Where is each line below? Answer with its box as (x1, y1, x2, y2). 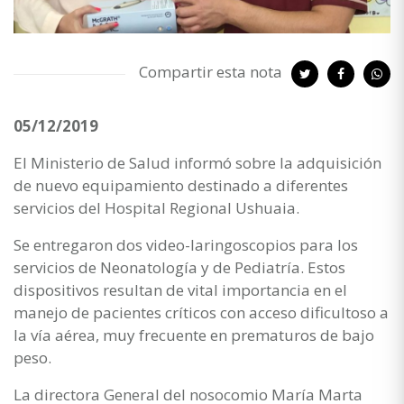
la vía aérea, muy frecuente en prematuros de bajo (14, 324, 374, 345)
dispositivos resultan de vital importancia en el (14, 279, 347, 300)
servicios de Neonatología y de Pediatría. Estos (14, 256, 345, 278)
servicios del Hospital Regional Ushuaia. (14, 197, 299, 218)
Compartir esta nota (139, 60, 282, 82)
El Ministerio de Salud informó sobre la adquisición (14, 151, 381, 173)
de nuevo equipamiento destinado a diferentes (14, 174, 348, 196)
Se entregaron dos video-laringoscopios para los (14, 234, 358, 255)
